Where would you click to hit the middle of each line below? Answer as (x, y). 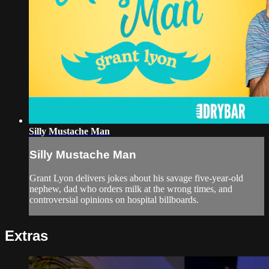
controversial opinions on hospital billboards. (114, 200)
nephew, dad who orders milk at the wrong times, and (131, 189)
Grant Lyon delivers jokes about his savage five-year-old (136, 178)
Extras (26, 236)
